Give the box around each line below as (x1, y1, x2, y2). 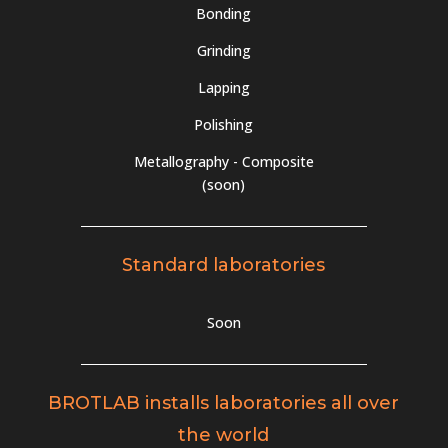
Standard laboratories (122, 253, 326, 276)
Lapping (197, 77, 250, 97)
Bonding (196, 3, 252, 23)
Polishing (194, 114, 254, 134)
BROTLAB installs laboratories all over (48, 391, 400, 414)
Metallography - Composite (133, 151, 314, 171)
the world (178, 423, 270, 446)
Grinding (196, 40, 251, 60)
